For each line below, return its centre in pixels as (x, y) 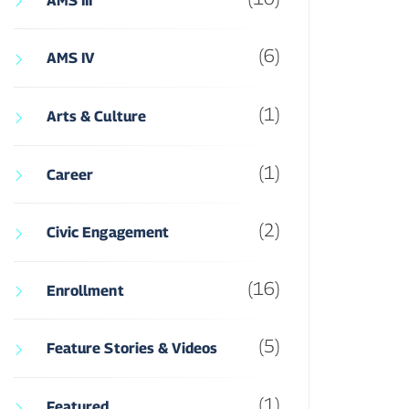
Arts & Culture (96, 117)
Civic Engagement (108, 233)
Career (70, 174)
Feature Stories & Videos (132, 349)
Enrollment (85, 290)
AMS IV (70, 58)
